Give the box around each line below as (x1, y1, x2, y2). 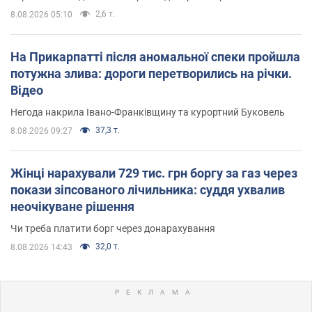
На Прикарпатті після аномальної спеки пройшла (10, 49, 300, 64)
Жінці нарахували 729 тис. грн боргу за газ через (10, 165, 297, 180)
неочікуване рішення (10, 198, 134, 214)
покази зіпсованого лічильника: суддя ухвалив (10, 182, 285, 197)
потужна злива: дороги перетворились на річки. (10, 65, 292, 81)
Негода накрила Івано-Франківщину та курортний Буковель (10, 106, 285, 118)
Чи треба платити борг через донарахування (10, 222, 215, 234)
